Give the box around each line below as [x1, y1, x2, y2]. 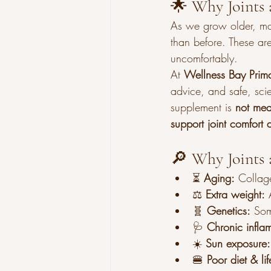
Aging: [204, 171, 235, 185]
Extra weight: [206, 187, 265, 201]
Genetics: [207, 203, 250, 218]
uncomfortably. [171, 51, 238, 65]
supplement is [171, 100, 235, 114]
